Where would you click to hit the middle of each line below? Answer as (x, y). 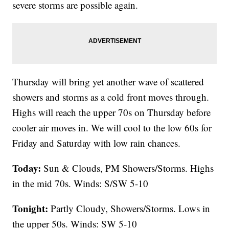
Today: (27, 168)
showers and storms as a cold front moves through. (111, 97)
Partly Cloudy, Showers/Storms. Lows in (129, 209)
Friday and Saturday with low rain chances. (97, 143)
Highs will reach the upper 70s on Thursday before (112, 112)
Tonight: (30, 209)
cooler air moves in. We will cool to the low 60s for (112, 128)
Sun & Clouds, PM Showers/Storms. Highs (128, 168)
